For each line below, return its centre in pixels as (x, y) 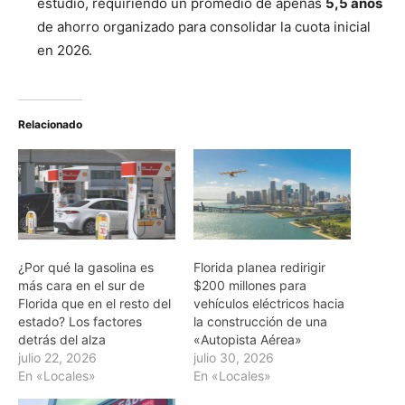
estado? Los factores (80, 321)
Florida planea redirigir (259, 267)
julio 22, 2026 (57, 357)
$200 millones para (250, 285)
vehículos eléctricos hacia (269, 303)
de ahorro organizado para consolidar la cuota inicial (204, 27)
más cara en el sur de (81, 285)
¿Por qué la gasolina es (86, 267)
